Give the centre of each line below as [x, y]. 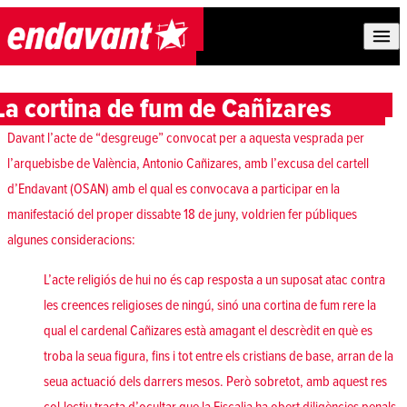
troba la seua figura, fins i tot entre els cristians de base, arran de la [218, 357]
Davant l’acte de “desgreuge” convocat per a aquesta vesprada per [186, 139]
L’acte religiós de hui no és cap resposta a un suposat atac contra [214, 280]
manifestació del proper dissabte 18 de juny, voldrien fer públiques [182, 215]
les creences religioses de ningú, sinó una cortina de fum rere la [210, 306]
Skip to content [46, 17]
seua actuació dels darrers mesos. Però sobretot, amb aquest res [215, 382]
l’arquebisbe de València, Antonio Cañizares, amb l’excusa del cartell [188, 164]
